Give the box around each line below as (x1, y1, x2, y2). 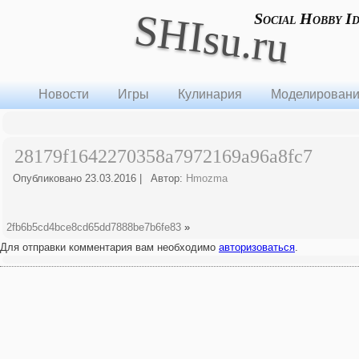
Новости (38, 87, 89, 101)
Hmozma (186, 172, 228, 184)
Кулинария (177, 87, 242, 101)
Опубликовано (13, 172, 82, 184)
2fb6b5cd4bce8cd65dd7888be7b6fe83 (6, 221, 181, 233)
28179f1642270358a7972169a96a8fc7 (14, 146, 313, 167)
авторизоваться (219, 241, 295, 253)
